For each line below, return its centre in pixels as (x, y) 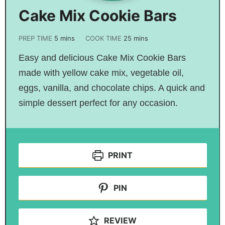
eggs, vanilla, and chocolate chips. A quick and (111, 88)
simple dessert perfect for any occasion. (98, 103)
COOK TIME (105, 38)
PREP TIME (36, 38)
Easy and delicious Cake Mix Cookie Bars (102, 58)
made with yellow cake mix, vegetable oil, (101, 73)
